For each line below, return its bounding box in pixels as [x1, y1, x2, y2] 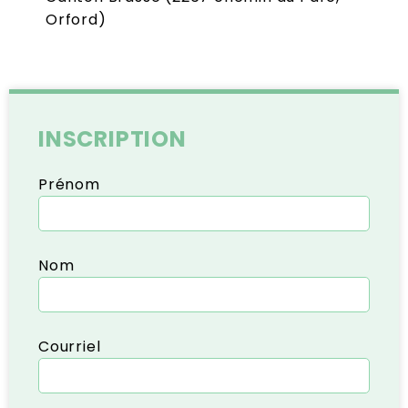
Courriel [38, 335, 101, 357]
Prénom [38, 173, 100, 195]
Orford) [46, 9, 107, 31]
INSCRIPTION [38, 124, 187, 155]
